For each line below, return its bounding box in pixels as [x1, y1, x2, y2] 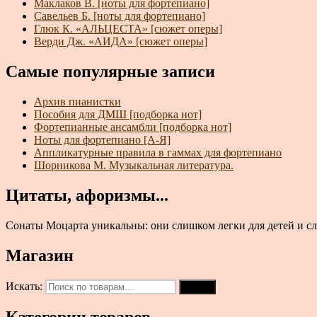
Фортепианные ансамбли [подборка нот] [34, 120, 231, 133]
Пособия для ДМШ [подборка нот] [34, 108, 202, 120]
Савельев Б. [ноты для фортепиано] [34, 10, 205, 23]
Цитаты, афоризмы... [6, 185, 168, 204]
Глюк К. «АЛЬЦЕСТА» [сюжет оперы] [34, 23, 222, 35]
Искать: [6, 279, 42, 292]
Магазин [6, 246, 74, 265]
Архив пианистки [34, 95, 121, 108]
